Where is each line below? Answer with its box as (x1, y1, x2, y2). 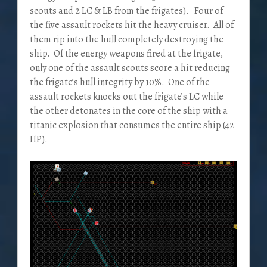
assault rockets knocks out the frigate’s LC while (29, 90, 223, 104)
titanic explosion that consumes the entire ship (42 (29, 119, 234, 132)
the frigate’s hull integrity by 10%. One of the (29, 76, 210, 89)
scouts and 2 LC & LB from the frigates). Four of (29, 4, 223, 18)
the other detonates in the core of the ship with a (29, 104, 228, 118)
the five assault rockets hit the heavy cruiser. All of (29, 18, 234, 32)
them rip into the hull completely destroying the (29, 33, 223, 46)
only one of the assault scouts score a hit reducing (29, 61, 230, 75)
